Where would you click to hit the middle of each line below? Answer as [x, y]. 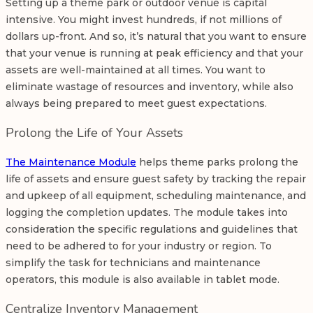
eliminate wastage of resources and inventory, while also [150, 86]
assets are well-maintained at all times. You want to [136, 70]
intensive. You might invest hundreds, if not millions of [144, 19]
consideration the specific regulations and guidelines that [152, 229]
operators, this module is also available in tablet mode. [144, 279]
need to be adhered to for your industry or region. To [139, 246]
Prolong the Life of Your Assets [96, 132]
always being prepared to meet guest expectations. [138, 103]
